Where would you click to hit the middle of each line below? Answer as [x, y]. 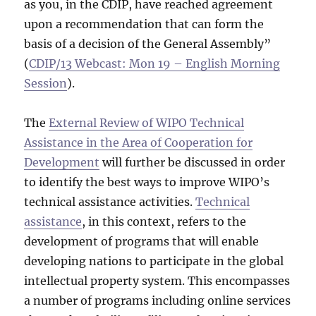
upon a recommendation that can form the [144, 24]
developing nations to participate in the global [154, 261]
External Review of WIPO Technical [147, 122]
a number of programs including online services [158, 300]
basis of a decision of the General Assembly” [148, 43]
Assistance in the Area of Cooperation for [139, 142]
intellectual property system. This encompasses [157, 280]
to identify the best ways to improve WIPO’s [147, 182]
